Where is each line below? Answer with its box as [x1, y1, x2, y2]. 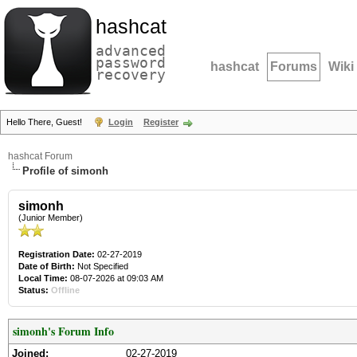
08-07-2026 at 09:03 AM [68, 273, 163, 283]
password [96, 54, 166, 71]
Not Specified [75, 261, 131, 271]
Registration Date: [18, 249, 95, 259]
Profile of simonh [22, 165, 108, 177]
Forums [270, 60, 317, 73]
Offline [51, 285, 80, 295]
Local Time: [18, 273, 68, 283]
